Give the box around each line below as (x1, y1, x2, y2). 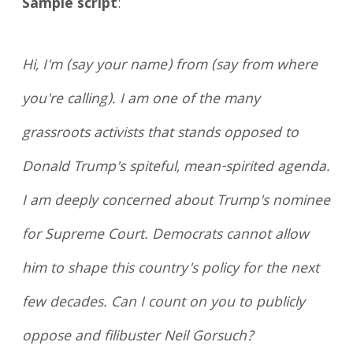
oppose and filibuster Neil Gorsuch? (22, 325, 255, 349)
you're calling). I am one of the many (22, 87, 261, 112)
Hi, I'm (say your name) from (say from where (22, 54, 318, 78)
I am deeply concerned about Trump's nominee (22, 189, 331, 214)
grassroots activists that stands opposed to (22, 121, 299, 146)
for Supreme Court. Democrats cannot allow (22, 223, 310, 247)
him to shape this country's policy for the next (22, 257, 320, 281)
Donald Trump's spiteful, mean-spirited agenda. (22, 155, 331, 180)
